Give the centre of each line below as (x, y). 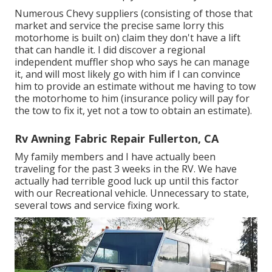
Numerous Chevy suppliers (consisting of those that (134, 13)
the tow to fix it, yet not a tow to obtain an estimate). (133, 110)
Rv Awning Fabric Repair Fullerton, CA (117, 138)
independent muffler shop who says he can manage (132, 62)
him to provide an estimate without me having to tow (135, 86)
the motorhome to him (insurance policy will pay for (132, 98)
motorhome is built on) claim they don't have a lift (127, 37)
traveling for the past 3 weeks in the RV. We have (126, 168)
